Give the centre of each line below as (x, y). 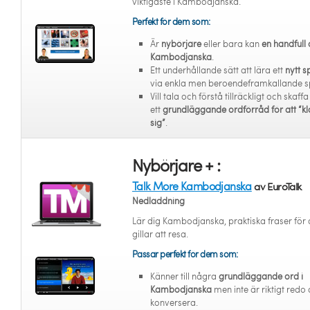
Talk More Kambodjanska (192, 186)
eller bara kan (231, 44)
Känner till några (184, 276)
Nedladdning (158, 201)
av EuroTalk (276, 186)
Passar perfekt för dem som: (185, 254)
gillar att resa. (160, 234)
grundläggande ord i (261, 276)
